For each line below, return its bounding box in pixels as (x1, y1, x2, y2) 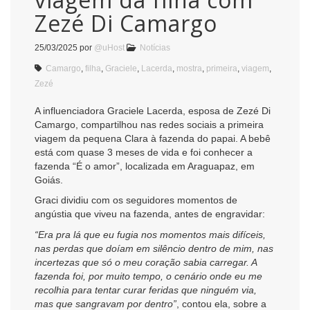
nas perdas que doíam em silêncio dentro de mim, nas (35, 242, 273, 254)
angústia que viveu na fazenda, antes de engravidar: (35, 208, 265, 220)
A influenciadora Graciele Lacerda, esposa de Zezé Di (35, 104, 271, 116)
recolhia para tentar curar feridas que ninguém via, (35, 284, 257, 295)
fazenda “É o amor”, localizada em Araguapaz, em (35, 160, 255, 172)
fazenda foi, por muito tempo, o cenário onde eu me (35, 270, 262, 282)
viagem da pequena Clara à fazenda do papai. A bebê (35, 132, 271, 144)
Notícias (140, 42, 170, 53)
